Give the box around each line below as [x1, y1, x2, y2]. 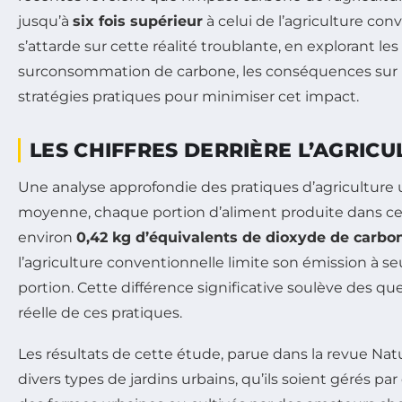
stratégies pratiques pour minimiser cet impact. [18, 87, 359, 105]
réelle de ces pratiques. [18, 303, 182, 321]
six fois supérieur [73, 12, 203, 30]
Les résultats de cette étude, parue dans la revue [18, 345, 371, 363]
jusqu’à [18, 12, 73, 30]
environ [18, 228, 76, 246]
